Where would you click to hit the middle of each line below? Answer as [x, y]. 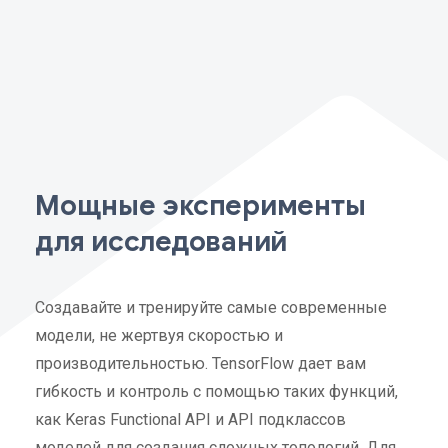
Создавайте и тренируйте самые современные [211, 307]
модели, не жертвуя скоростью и [159, 335]
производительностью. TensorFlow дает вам [200, 363]
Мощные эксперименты [200, 205]
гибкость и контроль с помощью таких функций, [216, 391]
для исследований [161, 241]
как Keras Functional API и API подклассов [190, 419]
